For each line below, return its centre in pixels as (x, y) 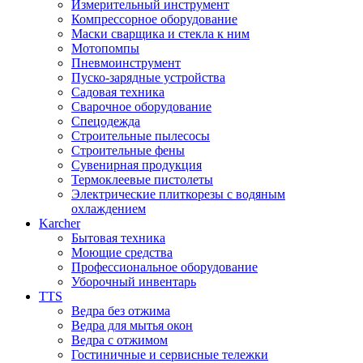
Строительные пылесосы (141, 135)
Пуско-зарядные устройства (148, 77)
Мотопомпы (105, 48)
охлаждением (109, 208)
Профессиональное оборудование (164, 267)
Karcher (60, 223)
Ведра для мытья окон (132, 325)
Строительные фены (128, 150)
